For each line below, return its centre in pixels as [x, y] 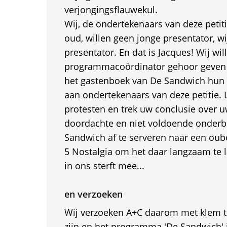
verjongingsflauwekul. [111, 10]
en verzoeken [93, 194]
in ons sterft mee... [104, 166]
